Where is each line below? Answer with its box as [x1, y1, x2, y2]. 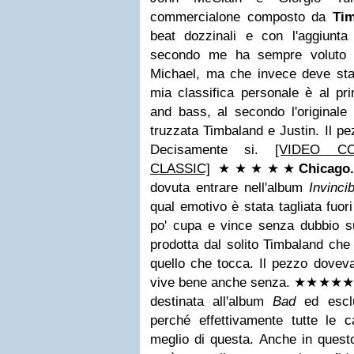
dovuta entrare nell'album [150, 180, 309, 195]
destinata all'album [150, 294, 273, 309]
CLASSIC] [150, 161, 210, 176]
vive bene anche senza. [150, 275, 295, 290]
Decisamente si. [150, 142, 276, 157]
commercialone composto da [150, 9, 333, 24]
